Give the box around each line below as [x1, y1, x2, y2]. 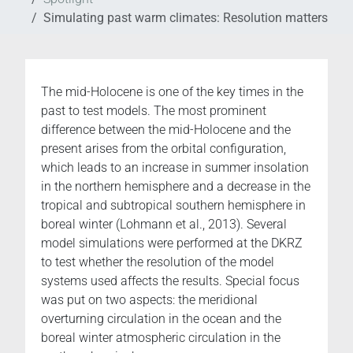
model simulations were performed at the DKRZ [41, 236, 303, 251]
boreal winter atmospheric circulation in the [41, 330, 281, 346]
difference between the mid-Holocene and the [41, 122, 291, 138]
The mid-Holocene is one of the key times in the [41, 84, 303, 100]
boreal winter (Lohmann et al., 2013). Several [41, 217, 287, 232]
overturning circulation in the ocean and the [41, 311, 281, 327]
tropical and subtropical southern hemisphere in [41, 198, 306, 214]
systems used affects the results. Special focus [41, 273, 299, 289]
